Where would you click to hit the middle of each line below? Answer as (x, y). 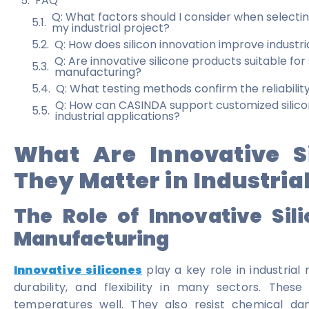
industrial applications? (118, 117)
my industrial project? (111, 28)
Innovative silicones (78, 270)
